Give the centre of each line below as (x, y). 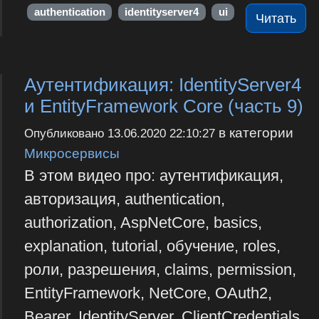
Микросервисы (72, 153)
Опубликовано (66, 134)
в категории (254, 133)
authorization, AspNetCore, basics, (143, 223)
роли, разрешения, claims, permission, (160, 270)
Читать (276, 18)
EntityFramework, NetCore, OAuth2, (148, 293)
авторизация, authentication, (124, 199)
